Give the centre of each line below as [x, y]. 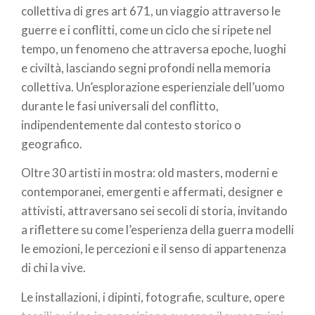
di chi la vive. [53, 268]
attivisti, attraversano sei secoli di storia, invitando [154, 211]
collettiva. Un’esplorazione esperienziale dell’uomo [153, 86]
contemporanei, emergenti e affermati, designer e [152, 192]
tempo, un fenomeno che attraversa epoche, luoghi [154, 49]
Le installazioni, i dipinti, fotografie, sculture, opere [153, 297]
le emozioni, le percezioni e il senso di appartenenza [154, 249]
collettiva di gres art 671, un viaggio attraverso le [151, 11]
